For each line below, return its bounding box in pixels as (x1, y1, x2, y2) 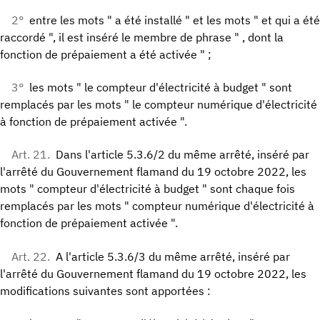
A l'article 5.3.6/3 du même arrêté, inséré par (56, 249, 290, 264)
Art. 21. (11, 147, 50, 162)
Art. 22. (11, 249, 50, 264)
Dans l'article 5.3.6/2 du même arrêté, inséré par (56, 147, 309, 162)
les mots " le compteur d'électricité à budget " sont (29, 80, 292, 95)
